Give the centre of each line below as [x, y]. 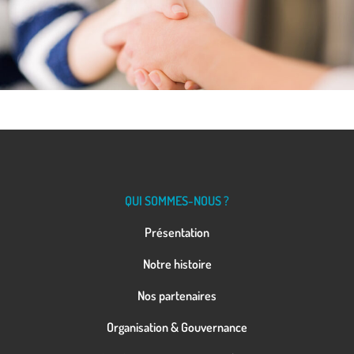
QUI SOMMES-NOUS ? [177, 200]
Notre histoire [177, 264]
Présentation [177, 232]
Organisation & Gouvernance [177, 327]
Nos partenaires [177, 295]
